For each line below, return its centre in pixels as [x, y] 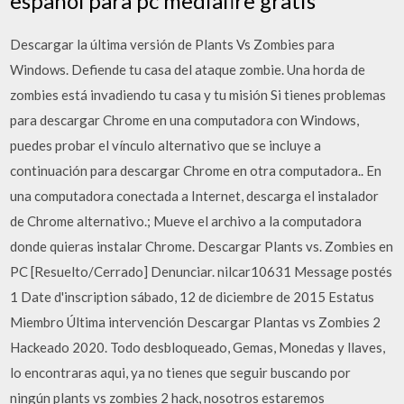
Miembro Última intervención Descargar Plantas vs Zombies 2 [196, 321]
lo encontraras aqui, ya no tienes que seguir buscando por [181, 372]
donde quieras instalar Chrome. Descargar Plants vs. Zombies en [202, 246]
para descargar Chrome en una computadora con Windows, [185, 119]
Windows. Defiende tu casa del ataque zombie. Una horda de [188, 69]
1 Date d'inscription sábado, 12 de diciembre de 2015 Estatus [193, 296]
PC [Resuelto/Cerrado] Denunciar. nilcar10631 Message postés [202, 271]
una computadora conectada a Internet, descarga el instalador [195, 195]
